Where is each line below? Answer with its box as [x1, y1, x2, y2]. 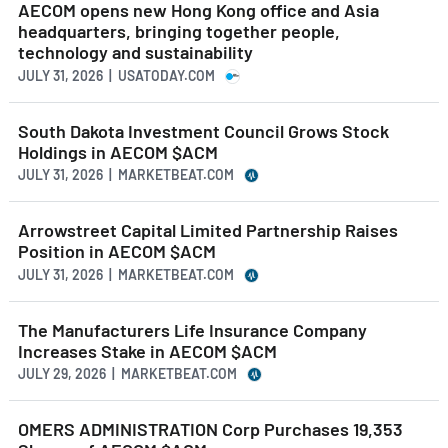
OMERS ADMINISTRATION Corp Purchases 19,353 [18, 418, 403, 441]
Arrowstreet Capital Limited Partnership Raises [18, 219, 398, 242]
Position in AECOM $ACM [18, 240, 216, 263]
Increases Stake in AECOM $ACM [18, 339, 277, 362]
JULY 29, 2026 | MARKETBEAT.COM [18, 365, 237, 383]
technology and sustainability [18, 41, 253, 64]
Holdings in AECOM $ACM [18, 140, 218, 163]
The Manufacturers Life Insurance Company [18, 318, 367, 341]
